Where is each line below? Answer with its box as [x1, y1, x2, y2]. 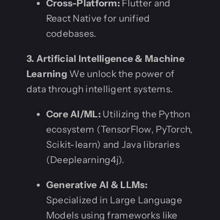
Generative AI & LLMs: [46, 179, 148, 191]
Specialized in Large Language [46, 194, 183, 206]
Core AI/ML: [46, 108, 101, 120]
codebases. [46, 27, 97, 39]
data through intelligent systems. [26, 83, 173, 95]
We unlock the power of [67, 68, 175, 80]
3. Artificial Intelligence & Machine [26, 53, 185, 64]
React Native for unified [46, 12, 150, 24]
